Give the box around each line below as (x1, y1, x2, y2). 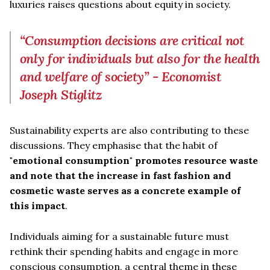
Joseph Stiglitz (20, 86, 102, 103)
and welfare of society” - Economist (20, 67, 221, 85)
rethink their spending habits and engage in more (10, 245, 238, 257)
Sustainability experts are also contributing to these (10, 124, 249, 136)
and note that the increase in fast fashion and (10, 169, 231, 181)
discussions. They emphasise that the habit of (10, 139, 218, 151)
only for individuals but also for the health (20, 49, 260, 67)
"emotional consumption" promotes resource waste (10, 154, 258, 166)
